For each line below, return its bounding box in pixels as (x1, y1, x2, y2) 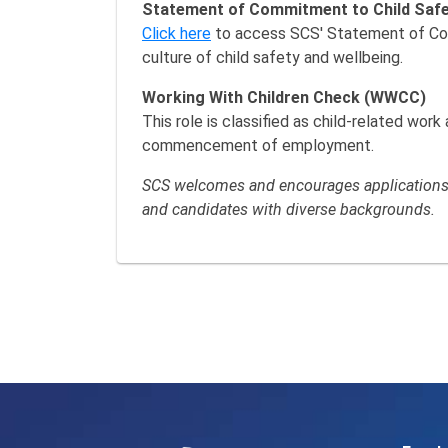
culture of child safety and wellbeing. (142, 48, 403, 67)
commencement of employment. (142, 136, 374, 155)
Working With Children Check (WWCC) (142, 88, 426, 107)
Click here (142, 24, 211, 43)
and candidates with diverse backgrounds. (142, 200, 435, 219)
